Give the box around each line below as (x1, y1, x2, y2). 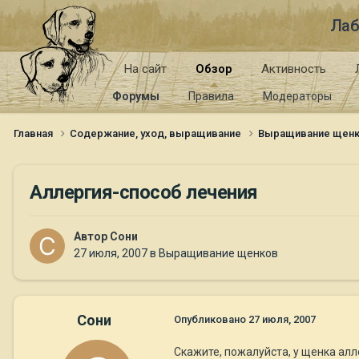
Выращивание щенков (159, 247, 278, 260)
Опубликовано (174, 313, 248, 326)
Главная (14, 127, 55, 139)
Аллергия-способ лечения (30, 180, 258, 204)
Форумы (112, 90, 159, 103)
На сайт (124, 62, 167, 76)
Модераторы (263, 90, 332, 103)
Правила (188, 90, 234, 103)
